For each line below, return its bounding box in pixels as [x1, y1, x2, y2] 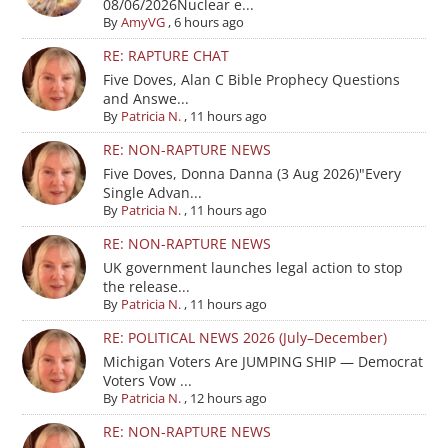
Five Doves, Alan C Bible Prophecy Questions [102, 69, 400, 89]
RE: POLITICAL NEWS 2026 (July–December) [102, 327, 387, 347]
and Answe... [102, 88, 189, 108]
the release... [102, 276, 190, 296]
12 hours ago [189, 388, 267, 407]
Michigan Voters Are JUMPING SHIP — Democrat [102, 351, 423, 371]
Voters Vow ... [102, 370, 192, 390]
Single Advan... [102, 182, 202, 202]
